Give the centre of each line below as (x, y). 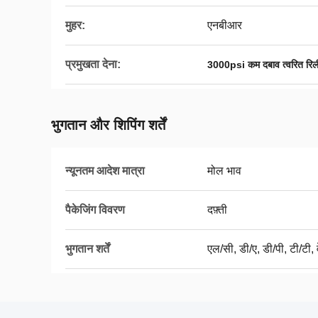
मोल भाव (224, 171)
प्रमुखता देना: (93, 64)
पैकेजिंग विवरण (95, 210)
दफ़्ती (217, 210)
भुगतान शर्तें (87, 249)
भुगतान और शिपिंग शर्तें (108, 125)
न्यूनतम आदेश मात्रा (105, 171)
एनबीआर (225, 25)
